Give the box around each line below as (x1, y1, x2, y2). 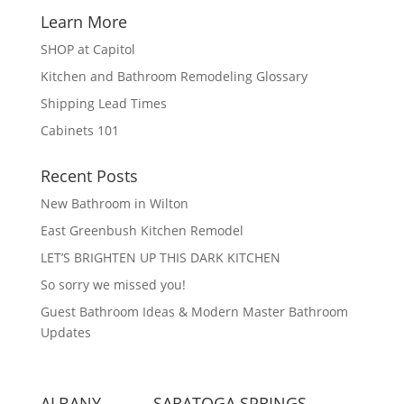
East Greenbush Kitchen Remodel (40, 222, 243, 239)
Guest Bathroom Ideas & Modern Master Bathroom (40, 303, 348, 320)
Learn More (40, 11, 127, 32)
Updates (40, 324, 91, 341)
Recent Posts (40, 165, 138, 187)
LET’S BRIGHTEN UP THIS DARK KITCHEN (40, 249, 280, 266)
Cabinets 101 (40, 122, 119, 139)
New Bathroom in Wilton (40, 195, 188, 212)
